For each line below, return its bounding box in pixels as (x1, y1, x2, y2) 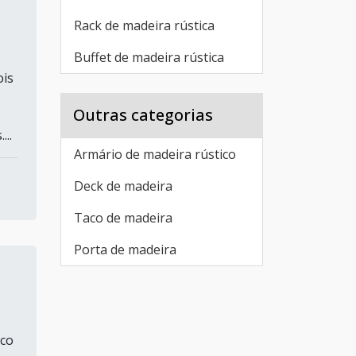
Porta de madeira (74, 241, 176, 258)
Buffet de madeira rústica (74, 48, 224, 66)
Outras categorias (73, 104, 213, 126)
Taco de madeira (74, 209, 172, 226)
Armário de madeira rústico (74, 145, 236, 163)
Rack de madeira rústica (74, 17, 215, 34)
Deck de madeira (74, 177, 172, 195)
